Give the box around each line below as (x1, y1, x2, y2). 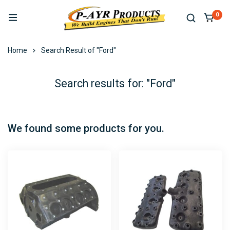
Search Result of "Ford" (41, 46, 116, 54)
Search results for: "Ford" (54, 76, 176, 90)
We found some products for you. (8, 122, 164, 135)
